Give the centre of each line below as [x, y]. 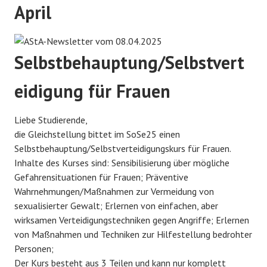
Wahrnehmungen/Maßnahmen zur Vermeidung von [114, 191]
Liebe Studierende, [51, 119]
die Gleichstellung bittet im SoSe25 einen [97, 134]
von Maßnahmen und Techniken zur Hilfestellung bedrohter [133, 234]
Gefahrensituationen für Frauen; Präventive [101, 177]
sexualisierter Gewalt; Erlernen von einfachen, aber [116, 205]
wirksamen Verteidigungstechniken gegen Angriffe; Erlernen [132, 220]
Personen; [34, 248]
